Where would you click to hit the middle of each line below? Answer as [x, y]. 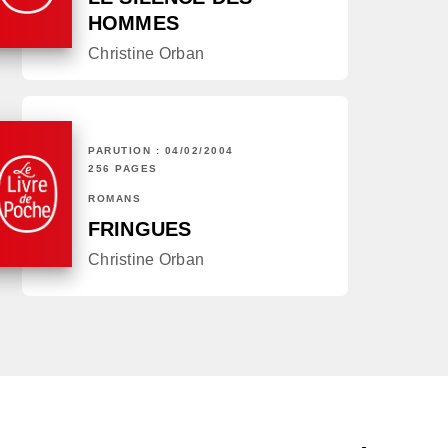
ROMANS [114, 199]
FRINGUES [140, 229]
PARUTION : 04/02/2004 [161, 151]
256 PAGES [123, 169]
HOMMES [133, 23]
